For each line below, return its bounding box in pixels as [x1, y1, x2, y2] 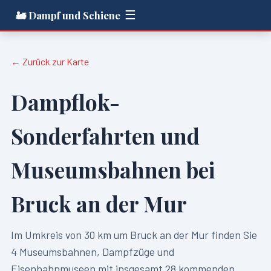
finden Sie [208, 228, 257, 241]
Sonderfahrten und [10, 122, 200, 151]
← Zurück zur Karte [10, 55, 89, 67]
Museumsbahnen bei [10, 155, 215, 184]
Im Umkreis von [10, 228, 84, 241]
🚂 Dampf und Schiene [16, 8, 121, 22]
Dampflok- [10, 88, 120, 117]
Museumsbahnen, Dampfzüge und [16, 245, 174, 258]
